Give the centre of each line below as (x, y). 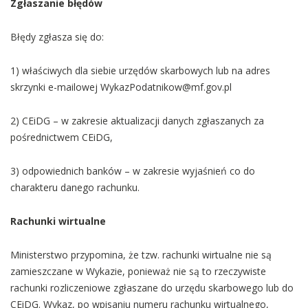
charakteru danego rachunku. (75, 187)
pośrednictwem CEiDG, (62, 137)
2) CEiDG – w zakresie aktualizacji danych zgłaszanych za (137, 121)
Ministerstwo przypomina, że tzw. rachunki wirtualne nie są (141, 255)
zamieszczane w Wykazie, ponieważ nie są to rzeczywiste (138, 271)
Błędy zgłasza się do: (57, 37)
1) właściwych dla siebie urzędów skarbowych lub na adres (140, 70)
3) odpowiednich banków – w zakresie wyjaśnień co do (133, 171)
